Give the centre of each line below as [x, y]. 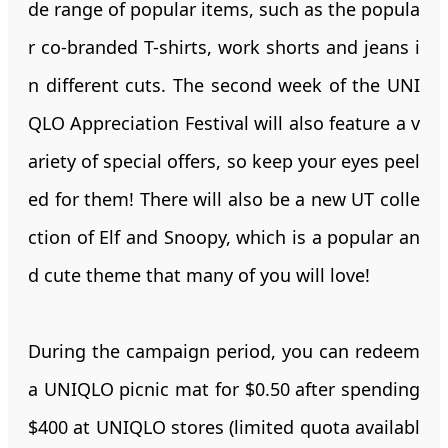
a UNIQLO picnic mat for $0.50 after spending [224, 388]
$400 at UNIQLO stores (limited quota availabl [224, 426]
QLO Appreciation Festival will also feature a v [224, 122]
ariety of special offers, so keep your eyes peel [224, 160]
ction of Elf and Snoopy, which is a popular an [224, 236]
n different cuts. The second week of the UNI [224, 84]
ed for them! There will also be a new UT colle [224, 198]
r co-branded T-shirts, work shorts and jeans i [224, 46]
